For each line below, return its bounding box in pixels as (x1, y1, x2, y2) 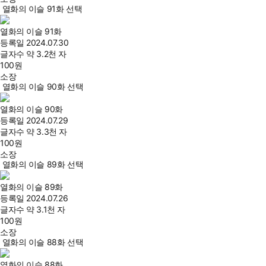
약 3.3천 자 (26, 126, 67, 137)
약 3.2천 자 (26, 49, 66, 59)
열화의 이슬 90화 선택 (2, 81, 84, 91)
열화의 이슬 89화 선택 (2, 159, 84, 169)
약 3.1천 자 (26, 204, 65, 214)
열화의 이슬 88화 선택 (2, 237, 84, 247)
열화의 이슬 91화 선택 (2, 4, 83, 14)
